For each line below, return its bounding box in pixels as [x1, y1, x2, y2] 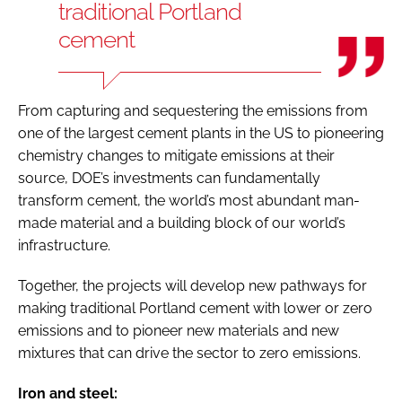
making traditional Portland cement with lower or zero [18, 299, 372, 317]
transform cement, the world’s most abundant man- [18, 191, 360, 209]
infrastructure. [18, 236, 114, 254]
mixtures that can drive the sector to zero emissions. [18, 344, 368, 362]
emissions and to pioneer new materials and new [18, 321, 339, 339]
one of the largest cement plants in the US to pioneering [18, 124, 384, 142]
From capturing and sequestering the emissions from [18, 101, 368, 119]
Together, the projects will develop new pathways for [18, 276, 367, 294]
